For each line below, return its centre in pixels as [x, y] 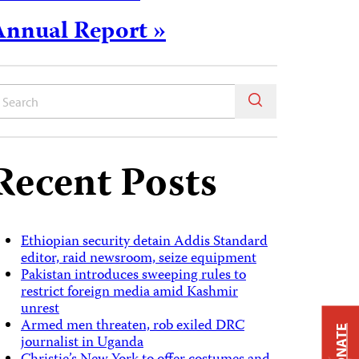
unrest [40, 309]
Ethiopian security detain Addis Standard [144, 242]
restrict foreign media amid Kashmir [129, 292]
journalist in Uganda [82, 343]
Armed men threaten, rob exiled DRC [132, 326]
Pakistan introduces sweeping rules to [133, 276]
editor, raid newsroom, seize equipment [138, 259]
